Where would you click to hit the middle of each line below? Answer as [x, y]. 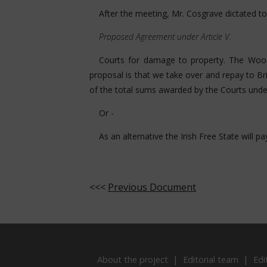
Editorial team [211, 260]
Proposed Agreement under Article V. [165, 37]
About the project [133, 260]
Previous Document [152, 187]
